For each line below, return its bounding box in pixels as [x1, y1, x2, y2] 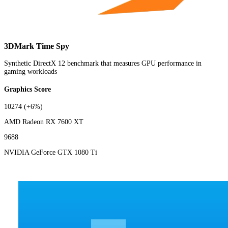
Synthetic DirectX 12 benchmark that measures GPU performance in [4, 60, 202, 68]
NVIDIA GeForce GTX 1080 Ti [4, 149, 97, 157]
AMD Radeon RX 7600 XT [4, 118, 83, 126]
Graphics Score [4, 85, 51, 93]
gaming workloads [4, 68, 57, 76]
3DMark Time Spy [4, 41, 69, 51]
